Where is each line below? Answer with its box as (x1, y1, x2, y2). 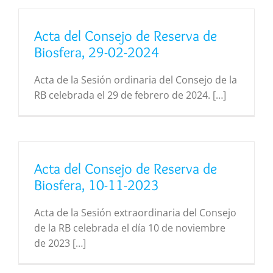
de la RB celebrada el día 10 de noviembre (34, 221, 225, 235)
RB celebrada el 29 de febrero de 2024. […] (34, 88, 226, 102)
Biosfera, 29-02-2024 (34, 43, 159, 61)
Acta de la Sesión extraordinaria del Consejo (34, 205, 236, 219)
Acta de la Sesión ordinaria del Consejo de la (34, 73, 237, 87)
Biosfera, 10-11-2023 (34, 175, 159, 194)
